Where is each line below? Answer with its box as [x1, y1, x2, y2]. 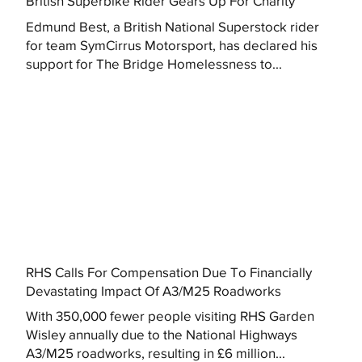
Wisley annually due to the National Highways [25, 326, 297, 343]
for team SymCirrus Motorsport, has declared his [25, 37, 318, 53]
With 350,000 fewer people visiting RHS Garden [25, 308, 314, 324]
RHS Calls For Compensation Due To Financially [26, 263, 313, 280]
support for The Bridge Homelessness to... [25, 56, 282, 72]
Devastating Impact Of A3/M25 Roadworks [26, 282, 282, 298]
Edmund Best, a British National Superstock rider [25, 19, 319, 35]
